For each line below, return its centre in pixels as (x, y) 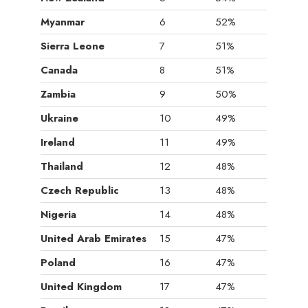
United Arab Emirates (94, 239)
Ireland (58, 142)
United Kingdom (81, 287)
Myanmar (63, 22)
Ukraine (60, 118)
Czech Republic (80, 190)
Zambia (58, 94)
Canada (59, 70)
